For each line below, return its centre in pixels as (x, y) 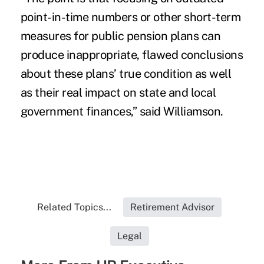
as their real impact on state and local (118, 92)
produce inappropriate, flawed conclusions (132, 55)
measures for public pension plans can (121, 36)
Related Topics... (75, 207)
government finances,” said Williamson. (122, 111)
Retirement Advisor (173, 207)
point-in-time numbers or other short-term (131, 17)
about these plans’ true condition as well (126, 73)
